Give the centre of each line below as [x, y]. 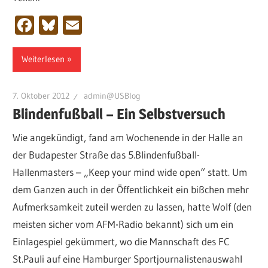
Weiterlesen [43, 59]
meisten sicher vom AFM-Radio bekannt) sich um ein [123, 224]
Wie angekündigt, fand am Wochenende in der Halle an [128, 138]
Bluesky [89, 25]
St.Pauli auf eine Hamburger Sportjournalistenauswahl [128, 259]
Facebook [73, 25]
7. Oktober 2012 [41, 96]
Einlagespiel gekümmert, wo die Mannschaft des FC [121, 242]
